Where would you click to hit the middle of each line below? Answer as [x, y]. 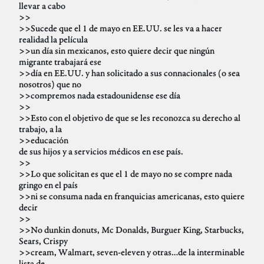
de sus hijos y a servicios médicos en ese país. [101, 151]
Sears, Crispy [43, 241]
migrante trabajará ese [60, 62]
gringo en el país [48, 185]
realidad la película [53, 39]
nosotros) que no [50, 84]
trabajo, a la [40, 129]
